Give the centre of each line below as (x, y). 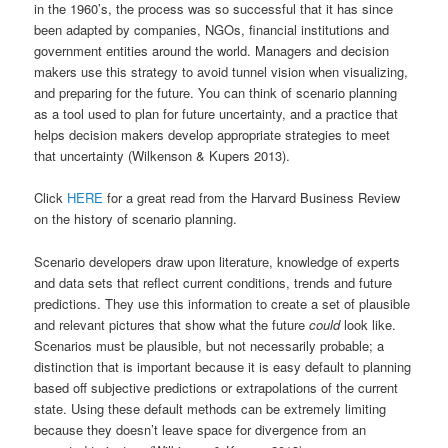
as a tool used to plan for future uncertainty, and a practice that (216, 114)
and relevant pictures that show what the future (172, 324)
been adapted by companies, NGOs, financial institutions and (212, 30)
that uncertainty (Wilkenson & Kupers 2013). (162, 156)
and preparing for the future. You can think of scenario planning (216, 93)
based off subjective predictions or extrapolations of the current (216, 387)
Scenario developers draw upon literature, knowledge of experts (217, 261)
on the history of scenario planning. (136, 219)
